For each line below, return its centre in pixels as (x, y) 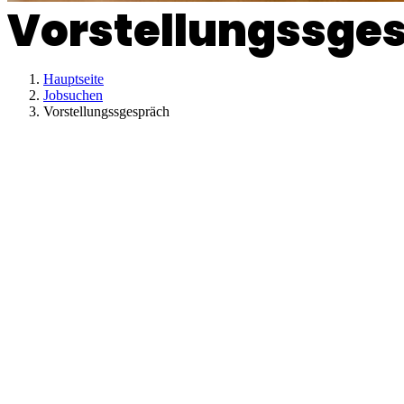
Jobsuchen (73, 95)
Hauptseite (73, 79)
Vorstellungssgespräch (106, 111)
